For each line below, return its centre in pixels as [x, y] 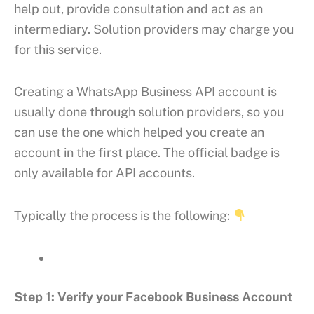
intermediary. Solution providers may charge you [154, 29]
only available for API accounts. [104, 173]
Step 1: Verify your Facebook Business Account [153, 297]
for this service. [58, 49]
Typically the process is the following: [123, 215]
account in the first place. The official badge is [147, 153]
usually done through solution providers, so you [149, 112]
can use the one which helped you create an [139, 132]
